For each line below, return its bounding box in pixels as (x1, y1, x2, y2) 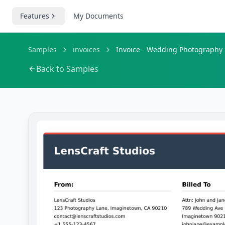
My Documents (73, 11, 124, 21)
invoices (73, 45, 100, 54)
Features (20, 11, 49, 21)
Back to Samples (36, 63, 98, 74)
